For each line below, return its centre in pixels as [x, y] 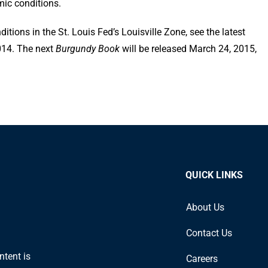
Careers [202, 258]
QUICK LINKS [214, 175]
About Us [205, 207]
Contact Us [209, 233]
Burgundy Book [88, 48]
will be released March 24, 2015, [188, 48]
